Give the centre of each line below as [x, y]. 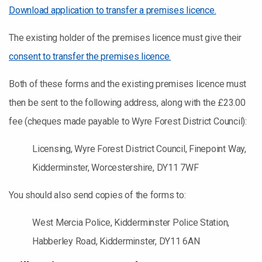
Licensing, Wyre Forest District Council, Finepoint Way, [139, 149]
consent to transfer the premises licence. [90, 56]
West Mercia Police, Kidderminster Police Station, [131, 223]
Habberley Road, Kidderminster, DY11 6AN [116, 241]
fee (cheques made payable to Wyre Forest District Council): [128, 121]
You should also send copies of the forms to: [97, 195]
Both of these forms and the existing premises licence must [128, 84]
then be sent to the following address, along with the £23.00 [127, 103]
